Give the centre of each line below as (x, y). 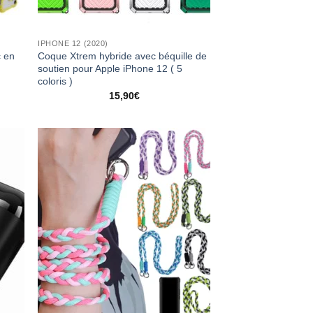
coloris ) (56, 81)
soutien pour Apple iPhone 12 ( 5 (110, 69)
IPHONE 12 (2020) (73, 44)
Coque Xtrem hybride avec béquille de (123, 56)
